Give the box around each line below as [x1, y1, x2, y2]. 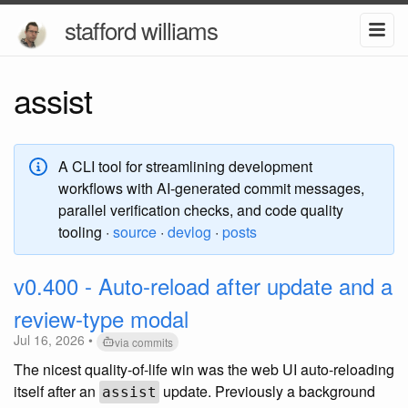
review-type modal [14, 302, 189, 334]
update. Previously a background [159, 380, 375, 402]
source [113, 221, 157, 242]
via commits [115, 333, 173, 350]
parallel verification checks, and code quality [58, 199, 343, 220]
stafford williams [65, 13, 218, 46]
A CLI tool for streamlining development [58, 156, 312, 177]
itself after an [14, 380, 99, 402]
